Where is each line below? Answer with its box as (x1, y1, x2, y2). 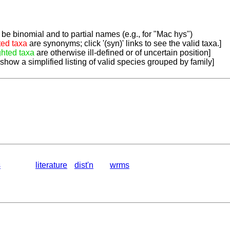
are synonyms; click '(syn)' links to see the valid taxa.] (27, 39, 221, 48)
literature (35, 161, 67, 170)
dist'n (74, 161, 93, 170)
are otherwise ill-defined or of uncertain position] (34, 48, 210, 57)
